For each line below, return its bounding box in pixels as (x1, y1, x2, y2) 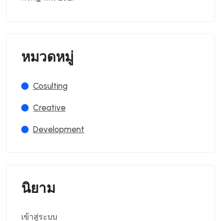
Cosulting (33, 81, 68, 91)
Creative (33, 103, 66, 112)
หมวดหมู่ (21, 48, 74, 65)
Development (33, 124, 84, 134)
